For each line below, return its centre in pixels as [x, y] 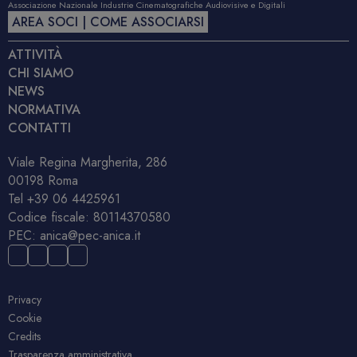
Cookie [25, 318]
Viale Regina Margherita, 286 [88, 163]
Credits [24, 337]
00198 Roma [43, 181]
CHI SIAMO [41, 73]
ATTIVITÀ [35, 55]
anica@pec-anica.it [90, 236]
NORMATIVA [44, 110]
